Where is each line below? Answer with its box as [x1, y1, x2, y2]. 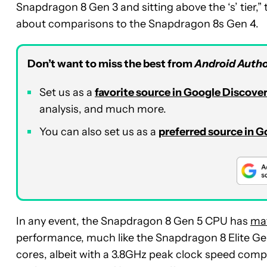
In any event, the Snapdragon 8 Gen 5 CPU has [16, 214, 250, 228]
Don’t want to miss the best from [27, 57, 194, 70]
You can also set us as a [39, 125, 159, 138]
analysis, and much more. [39, 102, 166, 116]
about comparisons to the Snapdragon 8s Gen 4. [16, 17, 259, 30]
